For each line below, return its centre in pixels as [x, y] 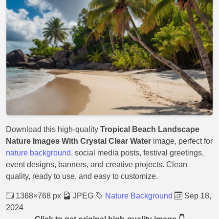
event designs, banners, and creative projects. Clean [97, 164]
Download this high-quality [53, 129]
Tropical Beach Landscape [150, 129]
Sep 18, [197, 196]
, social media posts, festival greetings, [137, 153]
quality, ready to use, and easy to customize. [82, 176]
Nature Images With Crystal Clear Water [78, 141]
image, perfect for [182, 141]
